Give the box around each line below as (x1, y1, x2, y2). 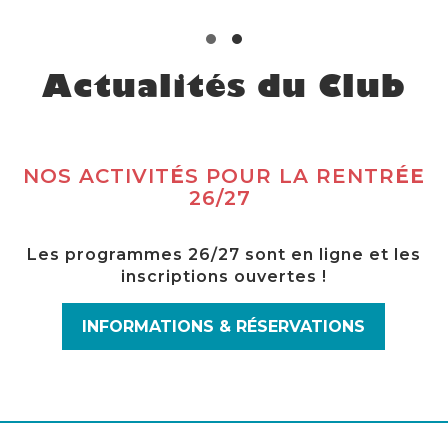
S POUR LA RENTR (184, 164, 395, 189)
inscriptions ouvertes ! (120, 267, 327, 287)
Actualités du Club (41, 67, 406, 111)
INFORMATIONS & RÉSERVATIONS (82, 317, 366, 337)
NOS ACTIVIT (22, 164, 170, 189)
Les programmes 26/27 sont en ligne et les (26, 245, 421, 265)
